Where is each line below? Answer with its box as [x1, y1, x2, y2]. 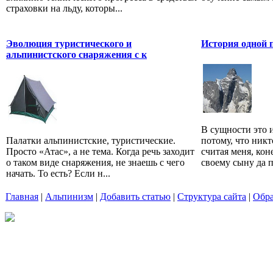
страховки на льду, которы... [6, 3, 122, 14]
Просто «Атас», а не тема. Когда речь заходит [6, 146, 194, 157]
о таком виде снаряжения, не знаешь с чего [6, 157, 185, 168]
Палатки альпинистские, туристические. [6, 135, 175, 146]
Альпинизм [45, 191, 93, 202]
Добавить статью [100, 191, 171, 202]
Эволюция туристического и [6, 38, 132, 49]
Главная [5, 191, 38, 202]
